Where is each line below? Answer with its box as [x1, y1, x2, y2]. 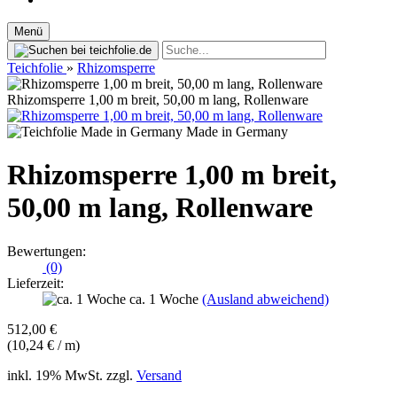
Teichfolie [7, 60, 63, 75]
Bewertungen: [7, 243, 86, 259]
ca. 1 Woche [129, 291, 202, 307]
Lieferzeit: [7, 275, 64, 291]
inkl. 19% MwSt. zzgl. [7, 367, 136, 383]
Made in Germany [183, 124, 288, 139]
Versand [136, 367, 182, 383]
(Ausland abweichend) [202, 291, 329, 307]
